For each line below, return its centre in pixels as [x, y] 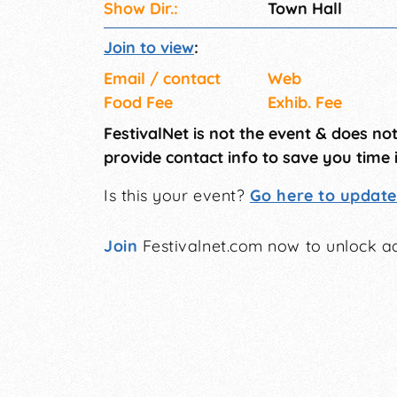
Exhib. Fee [305, 103]
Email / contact [162, 79]
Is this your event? [177, 196]
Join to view [149, 48]
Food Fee [138, 103]
